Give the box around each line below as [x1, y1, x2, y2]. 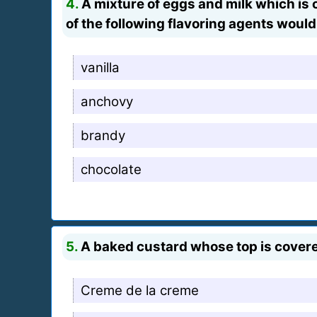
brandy [81, 127, 125, 144]
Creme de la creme [81, 282, 199, 299]
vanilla [81, 59, 120, 76]
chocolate [81, 161, 142, 178]
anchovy [81, 93, 133, 110]
